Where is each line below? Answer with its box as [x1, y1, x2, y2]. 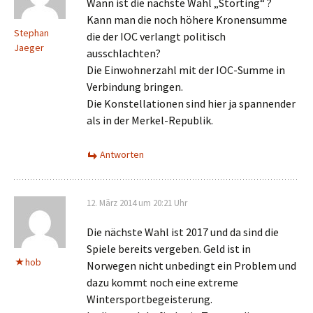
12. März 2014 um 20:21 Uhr [87, 197, 187, 209]
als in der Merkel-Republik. [87, 113, 213, 127]
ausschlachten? [87, 46, 161, 60]
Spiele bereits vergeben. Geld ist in [87, 242, 251, 256]
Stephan [14, 27, 49, 39]
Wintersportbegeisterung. [87, 292, 212, 306]
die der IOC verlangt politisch [87, 29, 226, 43]
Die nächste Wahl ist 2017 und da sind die [87, 225, 279, 239]
